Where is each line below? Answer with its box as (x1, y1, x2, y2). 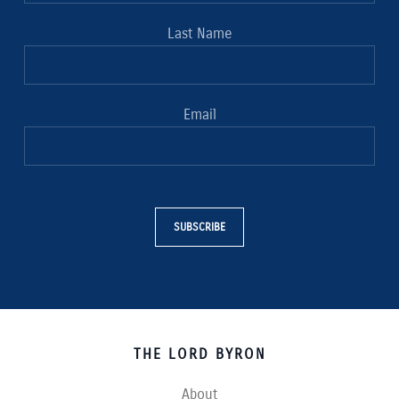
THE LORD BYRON (133, 346, 266, 362)
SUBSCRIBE (174, 221, 225, 233)
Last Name (167, 25, 232, 42)
